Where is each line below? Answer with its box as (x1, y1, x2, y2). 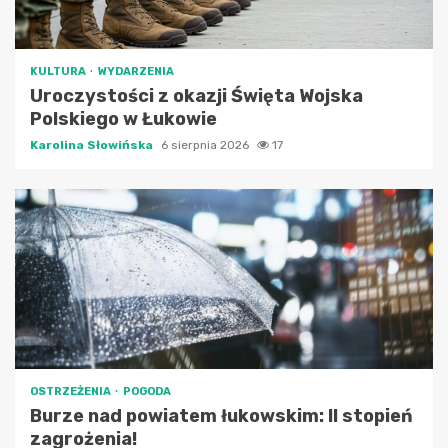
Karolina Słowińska (30, 137, 156, 152)
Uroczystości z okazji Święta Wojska (30, 84, 363, 107)
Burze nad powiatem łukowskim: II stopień (30, 404, 413, 427)
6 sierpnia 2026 (161, 137, 252, 152)
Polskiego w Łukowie (30, 107, 217, 130)
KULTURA (30, 64, 88, 78)
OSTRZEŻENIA (30, 384, 113, 398)
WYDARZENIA (98, 64, 174, 78)
